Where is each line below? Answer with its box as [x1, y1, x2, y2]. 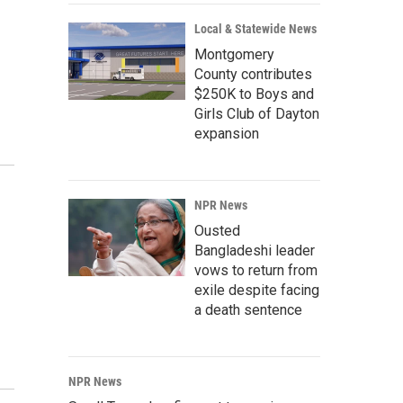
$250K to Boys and [194, 85, 314, 103]
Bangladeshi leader [194, 242, 315, 259]
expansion [194, 125, 259, 142]
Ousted [194, 222, 240, 239]
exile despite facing [194, 282, 319, 299]
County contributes [194, 66, 312, 83]
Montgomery [194, 46, 274, 63]
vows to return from [194, 262, 318, 279]
